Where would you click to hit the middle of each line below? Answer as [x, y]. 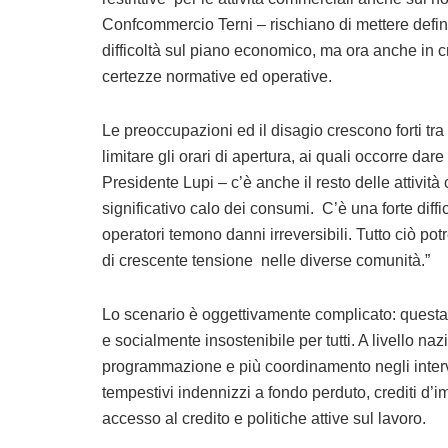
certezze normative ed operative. [217, 77]
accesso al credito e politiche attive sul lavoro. [264, 419]
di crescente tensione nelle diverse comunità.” [266, 261]
